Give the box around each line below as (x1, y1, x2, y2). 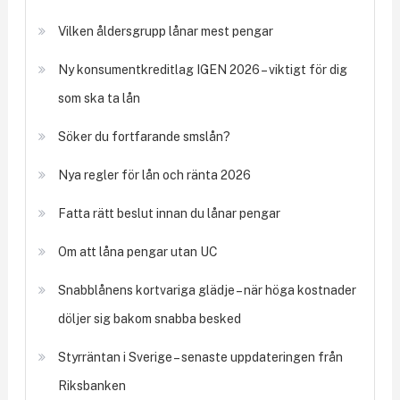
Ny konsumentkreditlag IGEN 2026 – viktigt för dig (57, 62, 347, 77)
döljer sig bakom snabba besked (57, 311, 241, 326)
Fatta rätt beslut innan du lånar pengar (57, 205, 280, 221)
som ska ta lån (57, 90, 140, 105)
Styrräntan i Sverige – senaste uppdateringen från (57, 349, 343, 364)
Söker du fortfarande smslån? (57, 129, 230, 144)
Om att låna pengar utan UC (57, 244, 218, 259)
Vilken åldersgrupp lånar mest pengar (57, 23, 273, 38)
